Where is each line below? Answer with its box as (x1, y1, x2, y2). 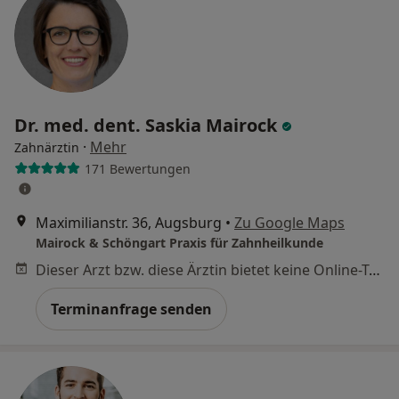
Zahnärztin (14, 139, 79, 156)
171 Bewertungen (84, 159, 191, 177)
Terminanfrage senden (51, 299, 212, 319)
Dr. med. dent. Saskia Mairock (14, 113, 281, 137)
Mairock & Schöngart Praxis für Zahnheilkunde (36, 234, 323, 251)
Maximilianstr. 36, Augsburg (36, 213, 222, 232)
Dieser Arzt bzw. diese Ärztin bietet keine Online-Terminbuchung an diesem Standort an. (369, 260, 380, 280)
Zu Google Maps (234, 213, 345, 232)
